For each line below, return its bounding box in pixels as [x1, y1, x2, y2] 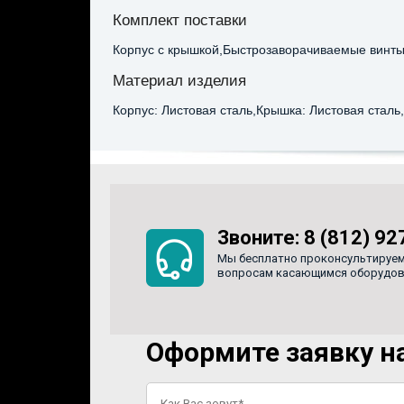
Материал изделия [112, 70, 246, 89]
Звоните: [216, 225, 304, 249]
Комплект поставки [112, 11, 247, 30]
